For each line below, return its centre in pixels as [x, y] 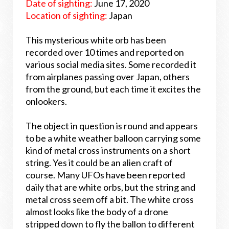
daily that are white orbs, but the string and [110, 187]
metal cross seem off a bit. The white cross [110, 199]
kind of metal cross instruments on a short [108, 150]
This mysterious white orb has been [96, 40]
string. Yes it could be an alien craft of [99, 163]
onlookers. [47, 101]
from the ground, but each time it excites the [113, 89]
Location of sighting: [66, 15]
